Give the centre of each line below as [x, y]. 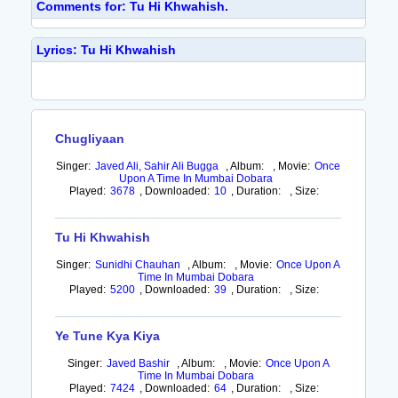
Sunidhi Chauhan [138, 265]
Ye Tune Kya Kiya [108, 336]
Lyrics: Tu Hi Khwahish [106, 50]
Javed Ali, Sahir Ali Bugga [157, 166]
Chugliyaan [90, 139]
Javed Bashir [138, 363]
